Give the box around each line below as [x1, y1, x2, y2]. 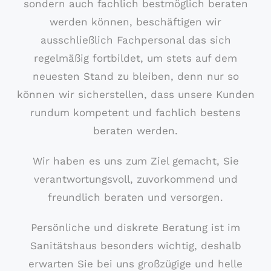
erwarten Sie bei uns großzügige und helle [28, 258, 243, 270]
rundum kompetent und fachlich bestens [30, 106, 241, 119]
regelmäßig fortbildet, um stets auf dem [34, 52, 237, 64]
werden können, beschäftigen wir [50, 16, 221, 28]
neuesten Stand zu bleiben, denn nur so [32, 70, 239, 82]
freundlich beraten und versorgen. [48, 191, 223, 203]
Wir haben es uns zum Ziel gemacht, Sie [32, 155, 239, 167]
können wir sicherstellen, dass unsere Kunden [16, 88, 255, 100]
